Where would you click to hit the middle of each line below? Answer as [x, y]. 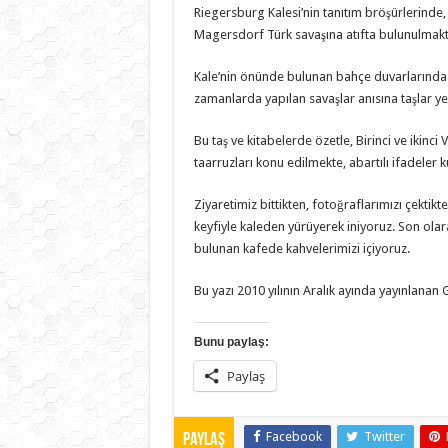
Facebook [293, 436]
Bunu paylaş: [231, 342]
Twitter [384, 436]
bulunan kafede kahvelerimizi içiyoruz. [301, 248]
